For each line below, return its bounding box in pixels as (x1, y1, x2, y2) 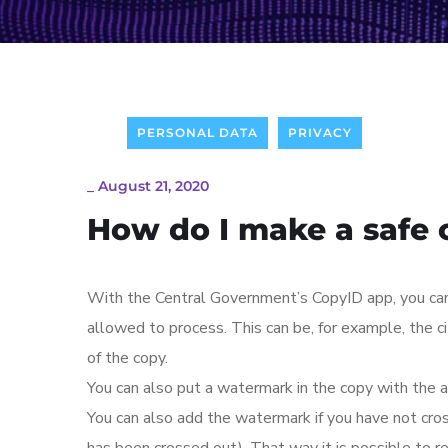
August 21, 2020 (98, 177, 209, 195)
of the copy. (87, 347, 168, 369)
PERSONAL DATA (137, 125, 258, 140)
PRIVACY (288, 125, 352, 140)
